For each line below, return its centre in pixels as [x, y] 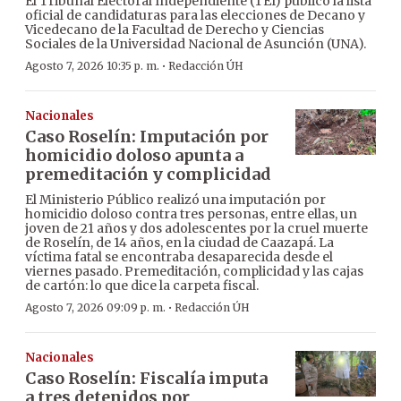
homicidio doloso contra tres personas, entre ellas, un [191, 214]
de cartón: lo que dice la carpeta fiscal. [142, 286]
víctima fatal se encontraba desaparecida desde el [179, 257]
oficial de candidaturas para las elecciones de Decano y [195, 16]
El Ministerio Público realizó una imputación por [175, 200]
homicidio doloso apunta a [134, 156]
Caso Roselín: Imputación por [147, 137]
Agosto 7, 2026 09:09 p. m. [95, 308]
